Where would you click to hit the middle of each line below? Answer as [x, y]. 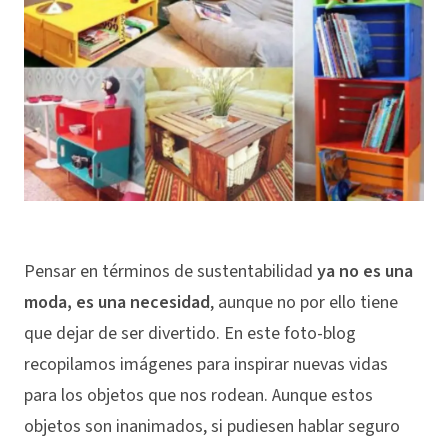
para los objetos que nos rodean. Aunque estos [198, 395]
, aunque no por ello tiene [304, 302]
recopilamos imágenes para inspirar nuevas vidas [206, 364]
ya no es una [365, 271]
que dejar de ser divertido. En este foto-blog [190, 333]
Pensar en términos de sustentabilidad [170, 271]
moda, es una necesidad [117, 302]
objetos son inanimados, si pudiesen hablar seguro [212, 426]
